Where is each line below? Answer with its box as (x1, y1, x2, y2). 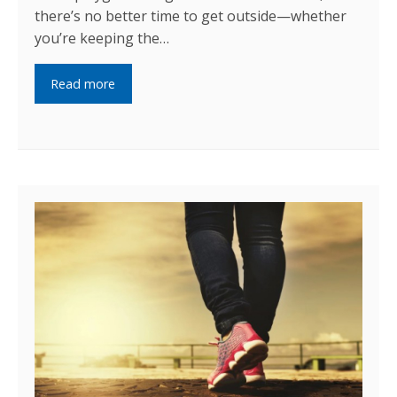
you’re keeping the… (35, 28, 170, 49)
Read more (51, 74, 116, 92)
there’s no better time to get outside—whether (35, 6, 347, 27)
